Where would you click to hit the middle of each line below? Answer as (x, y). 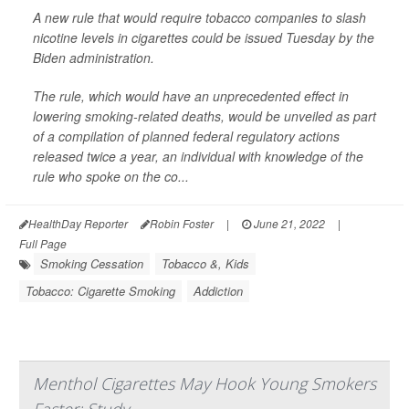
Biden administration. (94, 58)
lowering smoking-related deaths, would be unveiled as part (204, 116)
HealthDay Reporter (78, 224)
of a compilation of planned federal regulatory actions (186, 136)
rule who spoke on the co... (111, 177)
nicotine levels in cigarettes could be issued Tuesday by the (204, 38)
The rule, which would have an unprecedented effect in (191, 96)
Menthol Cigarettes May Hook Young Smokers (204, 384)
